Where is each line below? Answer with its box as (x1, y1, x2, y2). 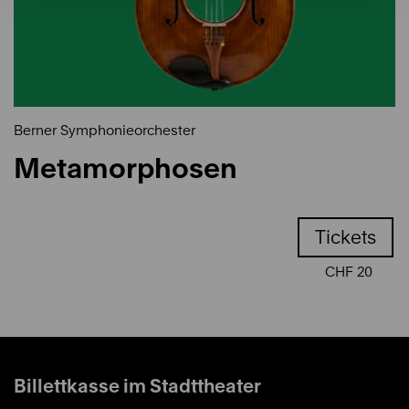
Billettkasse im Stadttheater (14, 375, 261, 398)
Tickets (315, 226, 376, 249)
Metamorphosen (14, 152, 237, 185)
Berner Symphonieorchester (14, 122, 195, 140)
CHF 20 (320, 264, 372, 281)
